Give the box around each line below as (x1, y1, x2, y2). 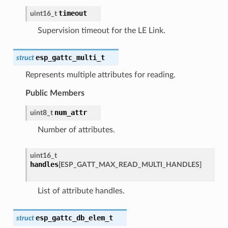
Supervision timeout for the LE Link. (37, 26, 165, 35)
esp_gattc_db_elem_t (35, 213, 113, 222)
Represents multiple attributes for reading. (25, 70, 176, 79)
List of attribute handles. (37, 186, 125, 195)
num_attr (54, 108, 87, 117)
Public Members (25, 89, 84, 97)
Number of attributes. (37, 125, 115, 134)
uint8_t (30, 108, 53, 117)
